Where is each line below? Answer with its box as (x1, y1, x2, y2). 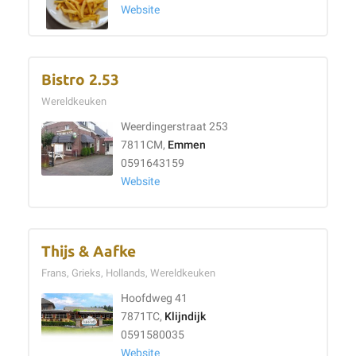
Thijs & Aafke (41, 243, 136, 260)
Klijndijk (164, 310, 206, 323)
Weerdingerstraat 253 (121, 120, 228, 133)
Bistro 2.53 (41, 72, 119, 88)
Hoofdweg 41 (121, 292, 188, 305)
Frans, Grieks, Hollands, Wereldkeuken (41, 267, 220, 279)
